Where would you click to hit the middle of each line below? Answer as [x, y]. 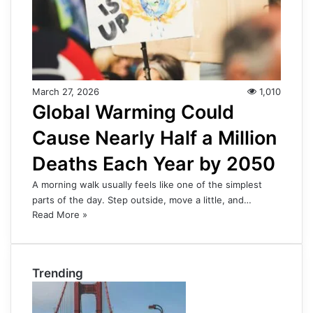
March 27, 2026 [66, 92]
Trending [58, 274]
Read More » [60, 215]
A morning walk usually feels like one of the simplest [147, 185]
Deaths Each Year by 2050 [154, 164]
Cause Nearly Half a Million [154, 138]
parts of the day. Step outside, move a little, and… [142, 200]
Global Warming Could [133, 112]
